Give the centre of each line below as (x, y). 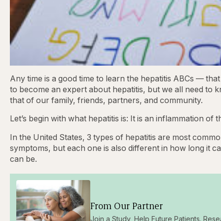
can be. (23, 159)
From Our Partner (126, 206)
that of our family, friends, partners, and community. (106, 100)
